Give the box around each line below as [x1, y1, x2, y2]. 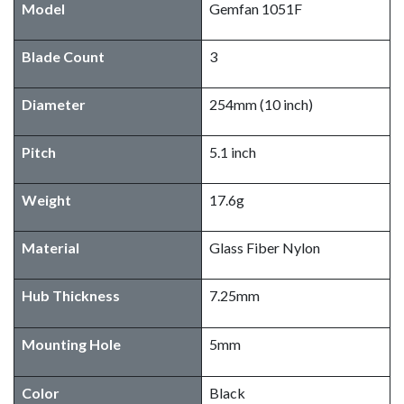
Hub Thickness [22, 286, 120, 304]
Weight [22, 190, 71, 208]
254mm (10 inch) [209, 95, 313, 113]
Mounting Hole [22, 335, 121, 353]
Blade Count [22, 47, 105, 65]
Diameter [22, 95, 86, 113]
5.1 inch [209, 142, 256, 161]
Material [22, 238, 79, 256]
